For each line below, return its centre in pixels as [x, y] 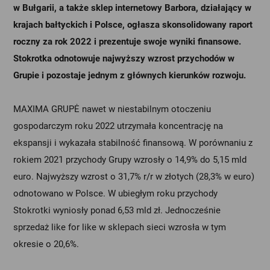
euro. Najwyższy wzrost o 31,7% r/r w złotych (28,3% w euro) [134, 177]
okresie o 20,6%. [46, 244]
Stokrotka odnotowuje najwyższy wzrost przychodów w [124, 58]
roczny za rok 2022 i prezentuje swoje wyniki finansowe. [127, 42]
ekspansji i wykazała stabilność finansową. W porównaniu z [133, 143]
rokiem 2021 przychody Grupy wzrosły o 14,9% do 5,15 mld [130, 160]
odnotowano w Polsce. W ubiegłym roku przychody [116, 193]
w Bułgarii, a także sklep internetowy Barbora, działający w [133, 8]
